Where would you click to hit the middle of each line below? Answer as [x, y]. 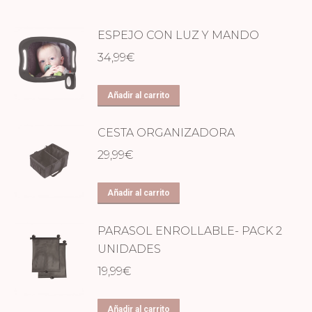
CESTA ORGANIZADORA [166, 133]
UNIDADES [129, 249]
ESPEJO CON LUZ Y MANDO [178, 35]
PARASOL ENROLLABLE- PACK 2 [190, 231]
